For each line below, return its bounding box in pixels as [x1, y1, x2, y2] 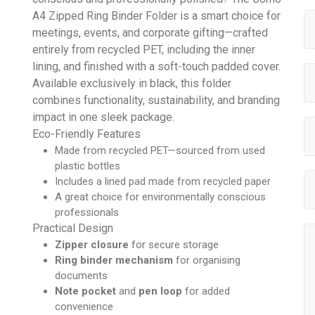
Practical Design [32, 221, 114, 236]
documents [55, 269, 108, 283]
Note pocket [55, 285, 117, 298]
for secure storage [129, 238, 219, 252]
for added [182, 285, 231, 298]
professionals [55, 206, 120, 219]
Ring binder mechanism [55, 254, 174, 267]
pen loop [139, 285, 183, 298]
